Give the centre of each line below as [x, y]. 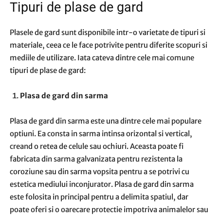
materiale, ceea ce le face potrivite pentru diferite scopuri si [109, 45]
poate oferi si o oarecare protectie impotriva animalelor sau [109, 209]
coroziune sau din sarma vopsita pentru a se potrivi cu [100, 172]
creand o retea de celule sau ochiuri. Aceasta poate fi [97, 146]
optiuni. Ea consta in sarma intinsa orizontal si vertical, [101, 134]
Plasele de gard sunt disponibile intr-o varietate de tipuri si [108, 32]
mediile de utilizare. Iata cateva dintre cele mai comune [102, 58]
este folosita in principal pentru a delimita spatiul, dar [99, 197]
